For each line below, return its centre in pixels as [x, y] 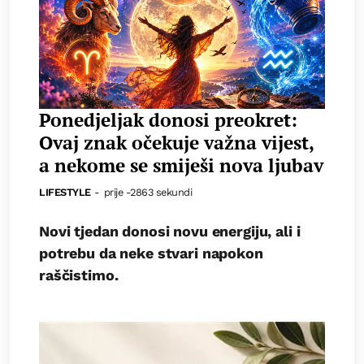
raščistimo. [79, 275]
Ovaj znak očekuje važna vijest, [176, 142]
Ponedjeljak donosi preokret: [168, 119]
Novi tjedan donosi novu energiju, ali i [170, 231]
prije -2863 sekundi [148, 192]
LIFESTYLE [65, 192]
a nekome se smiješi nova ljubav [181, 165]
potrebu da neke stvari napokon [151, 253]
